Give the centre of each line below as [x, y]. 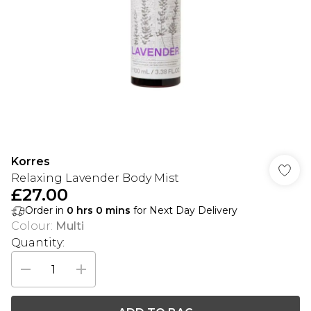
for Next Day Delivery [184, 210]
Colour [31, 226]
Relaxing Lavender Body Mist [95, 178]
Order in [46, 210]
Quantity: [38, 243]
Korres [31, 161]
